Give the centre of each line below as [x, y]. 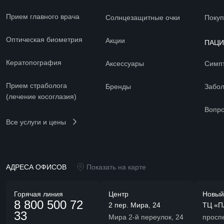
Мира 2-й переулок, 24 [146, 217]
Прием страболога [36, 86]
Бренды [118, 87]
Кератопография [34, 63]
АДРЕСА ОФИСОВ [36, 167]
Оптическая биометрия [44, 40]
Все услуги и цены [36, 122]
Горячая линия [38, 194]
